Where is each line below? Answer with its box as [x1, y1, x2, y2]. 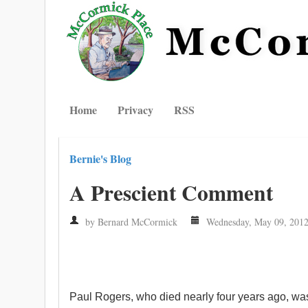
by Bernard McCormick [82, 215, 177, 228]
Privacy [118, 102, 153, 118]
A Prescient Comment [69, 177, 273, 208]
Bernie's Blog [69, 151, 131, 166]
